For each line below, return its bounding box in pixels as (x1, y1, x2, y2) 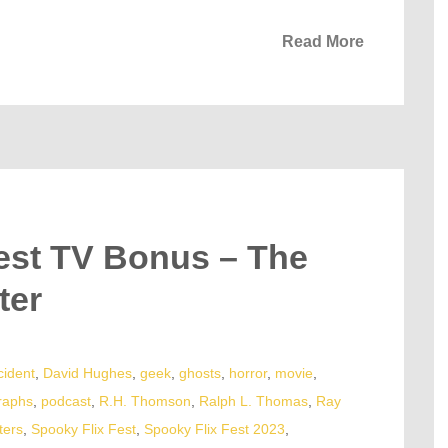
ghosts (179, 365, 221, 382)
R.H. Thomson (99, 393, 191, 410)
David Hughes (43, 365, 132, 382)
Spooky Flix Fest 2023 (144, 421, 285, 438)
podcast (41, 393, 91, 410)
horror (229, 365, 267, 382)
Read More (282, 33, 364, 51)
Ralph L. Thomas (199, 393, 308, 410)
